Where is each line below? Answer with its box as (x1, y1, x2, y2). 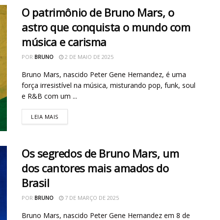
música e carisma (22, 34, 107, 49)
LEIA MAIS (31, 112, 58, 120)
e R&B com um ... (22, 91, 77, 101)
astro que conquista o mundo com (22, 19, 191, 34)
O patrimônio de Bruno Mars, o (22, 4, 174, 20)
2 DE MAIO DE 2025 (63, 53, 113, 60)
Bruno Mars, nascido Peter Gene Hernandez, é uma (22, 69, 186, 79)
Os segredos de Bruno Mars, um (22, 145, 179, 161)
